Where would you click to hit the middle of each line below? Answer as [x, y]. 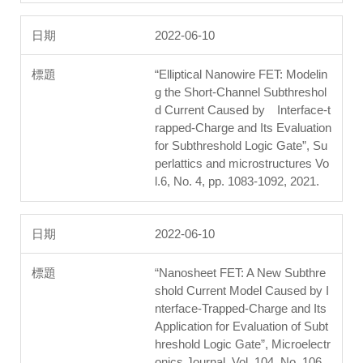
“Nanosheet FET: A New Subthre [240, 273]
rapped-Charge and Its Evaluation [243, 128]
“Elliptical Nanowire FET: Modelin [241, 75]
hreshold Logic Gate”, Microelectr [243, 344]
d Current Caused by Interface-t [243, 110]
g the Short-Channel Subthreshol [241, 92]
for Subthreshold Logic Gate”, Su [241, 146]
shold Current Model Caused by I [242, 291]
